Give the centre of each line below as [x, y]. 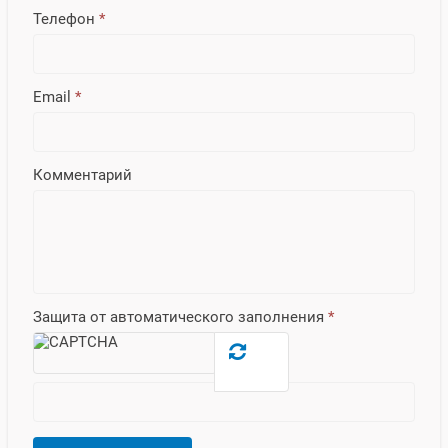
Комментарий [82, 174]
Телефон [64, 18]
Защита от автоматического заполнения [180, 316]
